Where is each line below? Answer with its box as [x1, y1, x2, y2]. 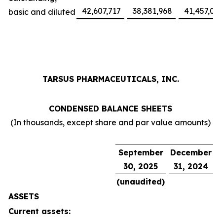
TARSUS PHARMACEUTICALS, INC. [42, 74, 179, 84]
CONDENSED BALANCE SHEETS [49, 104, 172, 113]
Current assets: [8, 206, 71, 216]
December [170, 147, 212, 157]
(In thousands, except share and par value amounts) [10, 117, 211, 127]
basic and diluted [8, 7, 75, 17]
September [118, 147, 163, 157]
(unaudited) [116, 177, 165, 186]
